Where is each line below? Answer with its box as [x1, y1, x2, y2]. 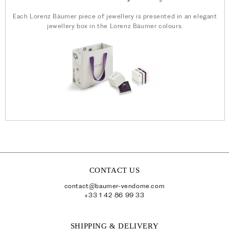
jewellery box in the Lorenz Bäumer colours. [47, 22, 183, 30]
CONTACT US [89, 166, 140, 174]
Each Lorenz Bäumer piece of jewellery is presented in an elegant [13, 12, 217, 20]
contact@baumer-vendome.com [64, 181, 165, 190]
